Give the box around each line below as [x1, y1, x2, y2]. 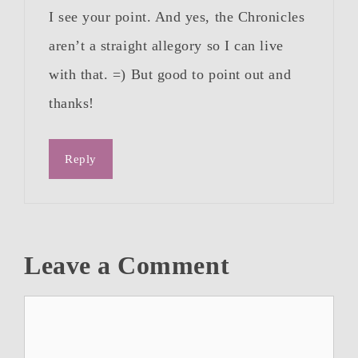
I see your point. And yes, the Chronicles [49, 9, 305, 26]
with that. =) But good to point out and [49, 66, 292, 83]
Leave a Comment [24, 251, 230, 280]
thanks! [49, 95, 94, 112]
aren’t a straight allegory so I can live [49, 38, 284, 54]
